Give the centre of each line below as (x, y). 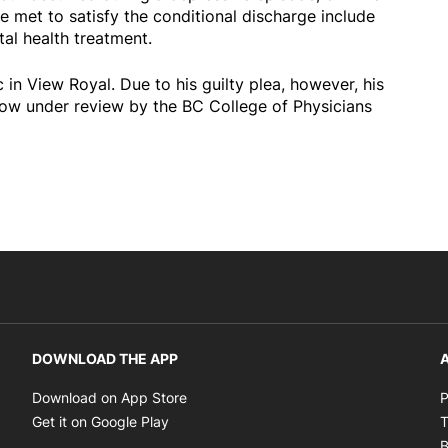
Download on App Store (109, 398)
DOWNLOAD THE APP (105, 359)
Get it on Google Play (100, 422)
